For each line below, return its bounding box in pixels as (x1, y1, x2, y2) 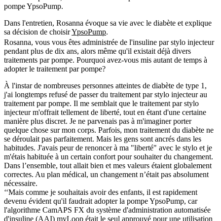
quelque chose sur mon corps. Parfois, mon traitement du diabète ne (4, 125, 214, 134)
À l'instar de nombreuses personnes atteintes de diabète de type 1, (4, 81, 207, 90)
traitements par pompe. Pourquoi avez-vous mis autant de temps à (4, 55, 207, 64)
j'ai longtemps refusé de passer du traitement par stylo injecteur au (4, 90, 207, 99)
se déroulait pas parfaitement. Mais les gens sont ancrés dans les (4, 134, 201, 143)
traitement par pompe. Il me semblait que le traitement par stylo (4, 99, 199, 108)
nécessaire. (4, 179, 37, 187)
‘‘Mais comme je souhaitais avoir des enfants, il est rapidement (4, 187, 197, 196)
